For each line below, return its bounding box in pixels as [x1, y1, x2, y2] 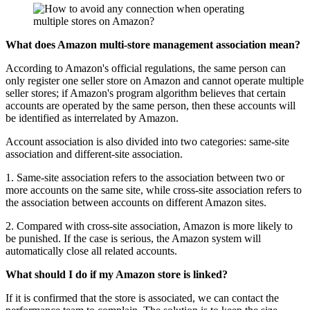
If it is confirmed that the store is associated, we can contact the [6, 291, 279, 304]
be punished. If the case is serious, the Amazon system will [6, 232, 261, 244]
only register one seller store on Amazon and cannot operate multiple [6, 74, 304, 86]
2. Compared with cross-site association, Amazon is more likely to [6, 219, 293, 232]
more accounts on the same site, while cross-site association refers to [6, 183, 302, 196]
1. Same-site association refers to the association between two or [6, 171, 284, 183]
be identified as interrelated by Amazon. [6, 111, 179, 124]
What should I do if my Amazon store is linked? [6, 268, 228, 280]
